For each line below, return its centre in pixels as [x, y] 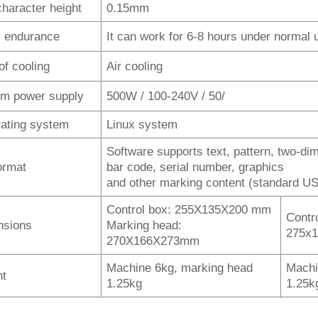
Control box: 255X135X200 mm [189, 209]
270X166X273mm [153, 240]
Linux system [142, 124]
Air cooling [135, 66]
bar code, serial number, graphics [196, 166]
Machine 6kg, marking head [180, 267]
